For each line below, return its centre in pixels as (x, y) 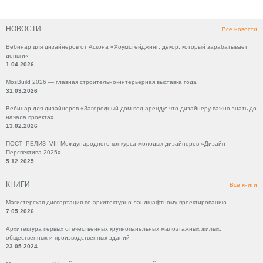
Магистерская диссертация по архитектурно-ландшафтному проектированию (116, 202)
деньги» (17, 55)
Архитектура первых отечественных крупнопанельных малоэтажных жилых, (114, 229)
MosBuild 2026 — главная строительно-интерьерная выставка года (101, 82)
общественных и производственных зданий (68, 237)
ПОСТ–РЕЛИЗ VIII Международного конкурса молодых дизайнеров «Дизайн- (117, 144)
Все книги (243, 185)
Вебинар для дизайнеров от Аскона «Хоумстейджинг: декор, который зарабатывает (127, 47)
